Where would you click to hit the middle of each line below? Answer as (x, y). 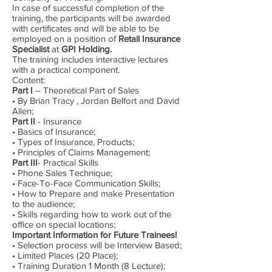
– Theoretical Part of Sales (86, 90)
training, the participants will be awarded (91, 18)
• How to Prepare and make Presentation (93, 193)
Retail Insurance (149, 39)
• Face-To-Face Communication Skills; (86, 183)
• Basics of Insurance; (54, 131)
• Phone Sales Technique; (62, 173)
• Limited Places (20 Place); (65, 255)
